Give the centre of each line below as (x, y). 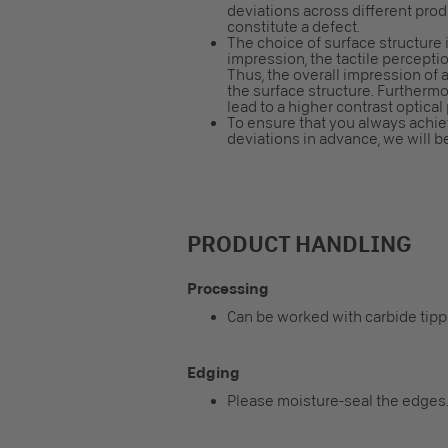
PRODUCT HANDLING (299, 244)
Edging (213, 372)
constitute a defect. (293, 27)
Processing (228, 288)
